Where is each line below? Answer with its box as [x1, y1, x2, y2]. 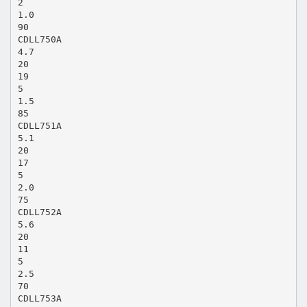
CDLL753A [17, 293, 62, 304]
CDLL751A [17, 120, 62, 131]
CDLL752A [17, 206, 62, 217]
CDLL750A [17, 34, 62, 45]
